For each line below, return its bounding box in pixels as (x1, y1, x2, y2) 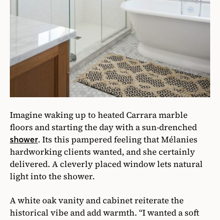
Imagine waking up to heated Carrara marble (10, 109, 188, 121)
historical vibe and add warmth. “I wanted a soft (10, 207, 199, 219)
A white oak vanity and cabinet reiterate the (10, 194, 184, 207)
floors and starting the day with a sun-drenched (10, 121, 197, 134)
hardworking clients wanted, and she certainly (10, 146, 195, 158)
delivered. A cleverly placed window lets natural (10, 158, 203, 170)
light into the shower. (10, 170, 97, 183)
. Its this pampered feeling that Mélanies (38, 134, 197, 146)
